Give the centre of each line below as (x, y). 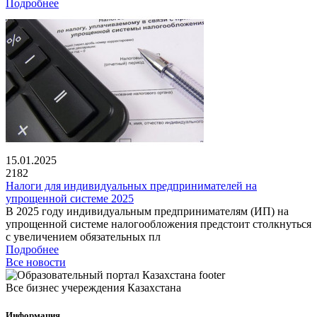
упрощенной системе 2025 (70, 198)
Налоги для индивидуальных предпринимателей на (131, 185)
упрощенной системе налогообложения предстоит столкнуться (158, 224)
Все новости (36, 262)
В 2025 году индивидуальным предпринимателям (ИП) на (147, 211)
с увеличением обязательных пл (83, 236)
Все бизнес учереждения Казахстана (93, 287)
